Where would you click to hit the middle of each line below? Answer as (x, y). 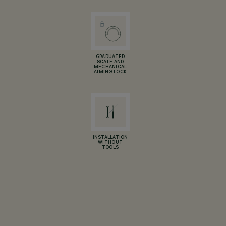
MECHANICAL (110, 67)
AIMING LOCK (110, 72)
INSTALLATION (110, 138)
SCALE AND (110, 62)
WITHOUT (110, 143)
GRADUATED (110, 57)
